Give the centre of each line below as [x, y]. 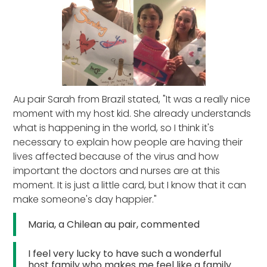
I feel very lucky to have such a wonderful [125, 253]
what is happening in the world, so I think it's [114, 128]
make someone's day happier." [85, 199]
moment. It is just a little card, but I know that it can [130, 185]
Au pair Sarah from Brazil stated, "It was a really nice [132, 99]
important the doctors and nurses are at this [117, 170]
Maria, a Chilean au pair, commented [114, 224]
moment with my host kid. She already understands [132, 113]
